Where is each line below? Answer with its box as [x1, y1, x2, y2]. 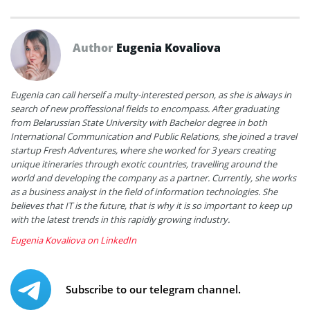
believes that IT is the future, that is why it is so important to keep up [10, 199, 292, 212]
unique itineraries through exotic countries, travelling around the [10, 158, 277, 171]
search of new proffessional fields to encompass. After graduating [10, 102, 279, 116]
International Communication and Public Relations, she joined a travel [10, 130, 297, 143]
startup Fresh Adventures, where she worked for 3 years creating [10, 144, 275, 157]
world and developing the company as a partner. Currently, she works [10, 172, 296, 185]
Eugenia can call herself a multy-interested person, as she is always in [10, 89, 291, 102]
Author [73, 40, 116, 56]
